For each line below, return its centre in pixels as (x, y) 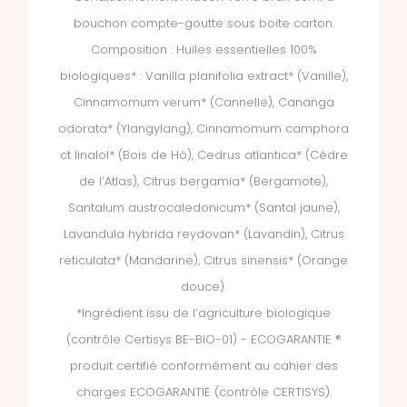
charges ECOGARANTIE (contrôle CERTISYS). (203, 392)
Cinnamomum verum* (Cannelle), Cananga (203, 103)
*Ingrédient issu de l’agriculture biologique (203, 313)
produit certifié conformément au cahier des (203, 366)
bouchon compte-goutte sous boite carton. (203, 24)
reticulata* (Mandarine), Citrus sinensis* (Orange (203, 261)
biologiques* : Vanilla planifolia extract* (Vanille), (203, 76)
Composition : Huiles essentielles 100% (203, 50)
